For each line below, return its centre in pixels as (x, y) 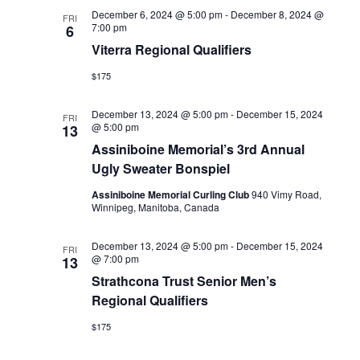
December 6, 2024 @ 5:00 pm (157, 14)
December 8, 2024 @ (277, 14)
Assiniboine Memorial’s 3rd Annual (198, 149)
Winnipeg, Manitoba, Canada (155, 207)
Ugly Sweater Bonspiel (160, 168)
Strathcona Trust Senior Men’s (184, 280)
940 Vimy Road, (286, 194)
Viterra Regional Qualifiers (171, 49)
